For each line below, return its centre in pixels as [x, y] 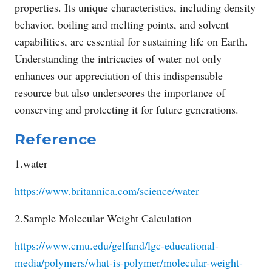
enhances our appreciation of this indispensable [119, 75]
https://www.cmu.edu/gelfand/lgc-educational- [117, 245]
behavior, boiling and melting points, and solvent [122, 24]
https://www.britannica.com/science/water [107, 190]
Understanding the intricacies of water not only [118, 58]
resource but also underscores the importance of [120, 92]
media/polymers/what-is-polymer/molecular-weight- [129, 262]
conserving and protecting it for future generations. [127, 109]
